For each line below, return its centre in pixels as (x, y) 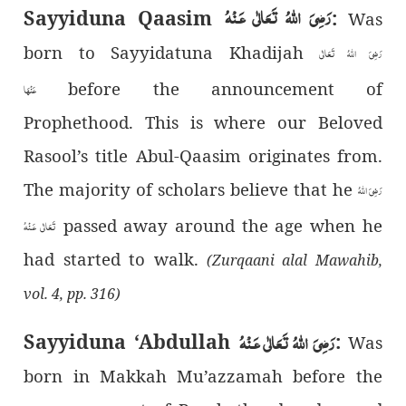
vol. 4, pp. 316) (72, 293)
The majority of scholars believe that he (191, 188)
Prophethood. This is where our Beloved (203, 121)
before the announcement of (209, 88)
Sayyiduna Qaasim (124, 17)
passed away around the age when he (219, 225)
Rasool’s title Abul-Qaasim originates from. (203, 155)
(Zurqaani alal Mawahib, (294, 260)
